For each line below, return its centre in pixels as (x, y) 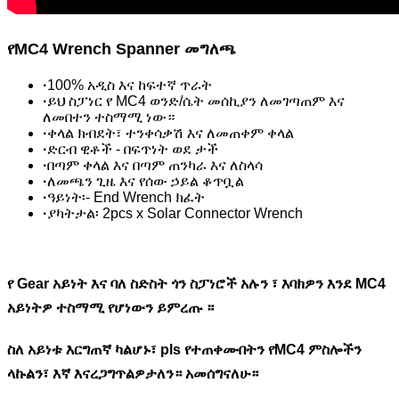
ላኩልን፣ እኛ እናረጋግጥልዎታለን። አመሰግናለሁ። (133, 373)
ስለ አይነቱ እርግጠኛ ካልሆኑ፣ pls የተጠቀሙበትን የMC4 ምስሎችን (184, 349)
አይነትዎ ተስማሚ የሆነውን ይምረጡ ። (110, 307)
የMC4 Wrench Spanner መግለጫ (122, 49)
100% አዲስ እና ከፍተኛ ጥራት (130, 85)
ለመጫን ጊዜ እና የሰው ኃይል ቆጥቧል (146, 181)
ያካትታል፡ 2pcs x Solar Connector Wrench (175, 213)
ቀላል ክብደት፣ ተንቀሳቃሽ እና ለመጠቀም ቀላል (171, 133)
